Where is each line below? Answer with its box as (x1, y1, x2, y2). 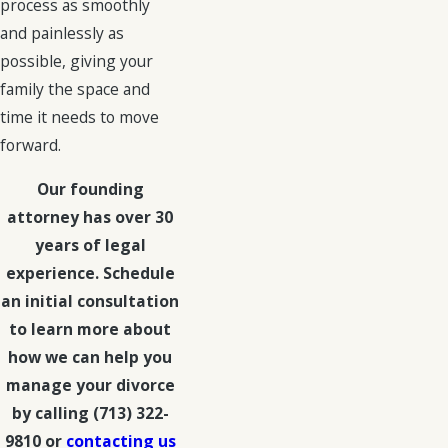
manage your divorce (5, 373, 175, 396)
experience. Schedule (5, 261, 175, 284)
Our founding (36, 177, 144, 200)
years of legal (34, 233, 146, 256)
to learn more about (9, 317, 171, 340)
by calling (11, 401, 93, 424)
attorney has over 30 (7, 205, 173, 228)
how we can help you (8, 345, 172, 368)
